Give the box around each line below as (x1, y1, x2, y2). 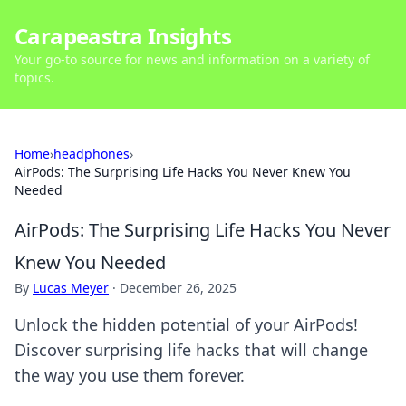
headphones (53, 145, 130, 162)
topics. (14, 69, 54, 86)
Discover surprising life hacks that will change (14, 339, 368, 361)
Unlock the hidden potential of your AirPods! (14, 314, 358, 335)
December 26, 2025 (120, 279, 237, 296)
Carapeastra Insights (14, 21, 231, 51)
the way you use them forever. (14, 364, 245, 386)
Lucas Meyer (33, 279, 109, 296)
